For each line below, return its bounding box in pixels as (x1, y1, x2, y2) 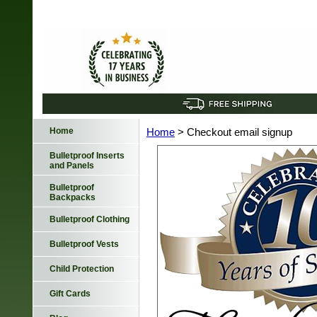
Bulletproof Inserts (50, 151, 125, 161)
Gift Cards (50, 289, 91, 299)
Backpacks (50, 192, 96, 202)
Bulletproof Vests (50, 239, 119, 249)
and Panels (50, 161, 94, 171)
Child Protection (50, 264, 114, 274)
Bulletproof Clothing (50, 214, 129, 224)
